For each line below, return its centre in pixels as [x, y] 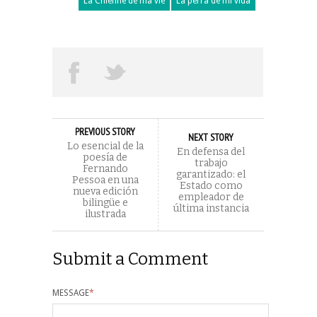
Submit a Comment [130, 259]
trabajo [211, 163]
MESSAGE [71, 293]
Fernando [105, 168]
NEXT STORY [211, 137]
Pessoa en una [105, 180]
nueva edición [105, 191]
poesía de [105, 157]
